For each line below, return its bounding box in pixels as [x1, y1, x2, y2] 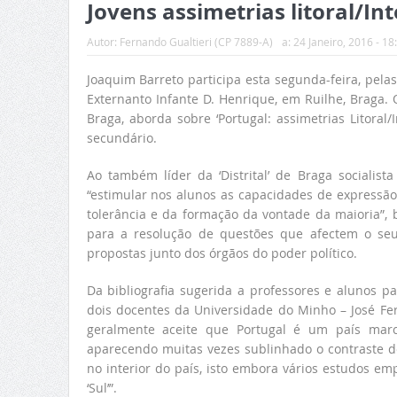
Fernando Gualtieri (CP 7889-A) [119, 35, 273, 50]
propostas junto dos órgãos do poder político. [86, 245, 357, 262]
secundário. [86, 129, 157, 147]
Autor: [86, 35, 120, 50]
